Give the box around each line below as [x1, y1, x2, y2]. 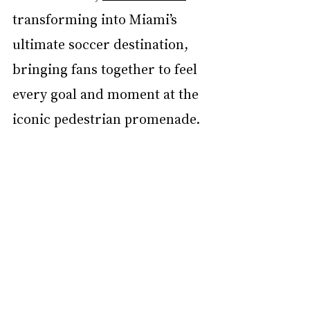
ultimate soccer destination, [12, 35, 192, 53]
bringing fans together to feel [12, 60, 201, 77]
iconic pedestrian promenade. [12, 109, 200, 127]
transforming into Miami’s [12, 10, 181, 28]
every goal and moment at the [12, 84, 202, 102]
